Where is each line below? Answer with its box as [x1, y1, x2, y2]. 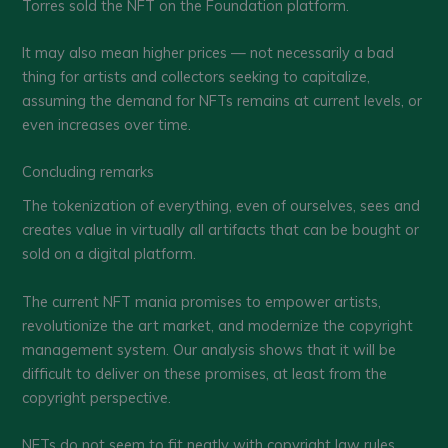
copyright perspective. [22, 387, 172, 407]
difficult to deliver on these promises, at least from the [22, 363, 388, 383]
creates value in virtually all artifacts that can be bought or [22, 220, 420, 240]
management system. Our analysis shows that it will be [22, 339, 397, 359]
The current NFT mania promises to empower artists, [22, 291, 382, 311]
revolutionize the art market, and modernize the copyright [22, 315, 414, 335]
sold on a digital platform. [22, 244, 197, 264]
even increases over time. [22, 114, 192, 134]
